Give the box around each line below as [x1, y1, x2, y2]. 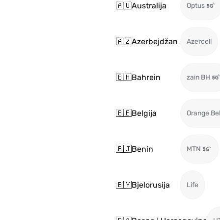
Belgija [132, 108, 157, 118]
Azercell [187, 37, 212, 46]
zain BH [187, 73, 210, 82]
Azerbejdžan [132, 36, 178, 46]
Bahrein [132, 72, 161, 82]
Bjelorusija [132, 180, 170, 190]
